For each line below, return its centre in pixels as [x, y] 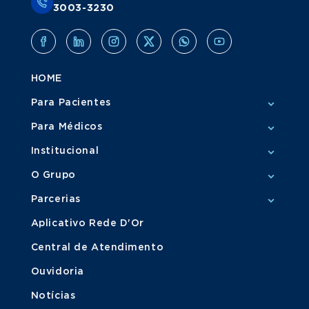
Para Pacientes [71, 103]
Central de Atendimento [97, 248]
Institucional [65, 151]
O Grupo [53, 175]
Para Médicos [67, 127]
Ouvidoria [57, 272]
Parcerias [56, 199]
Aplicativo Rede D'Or [87, 223]
